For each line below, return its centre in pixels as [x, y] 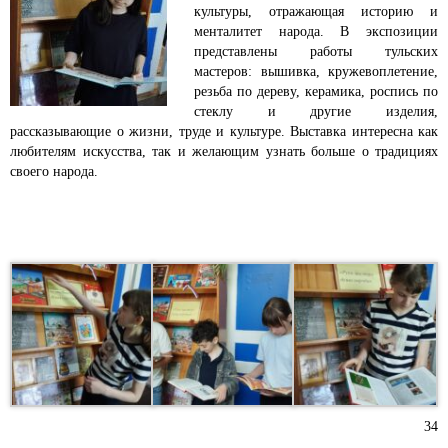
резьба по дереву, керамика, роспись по [316, 91]
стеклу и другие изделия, [316, 111]
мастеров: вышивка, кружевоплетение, [316, 71]
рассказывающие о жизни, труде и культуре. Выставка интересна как [224, 131]
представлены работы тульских [316, 51]
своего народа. [54, 171]
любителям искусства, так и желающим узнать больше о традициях [224, 151]
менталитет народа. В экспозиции [316, 31]
